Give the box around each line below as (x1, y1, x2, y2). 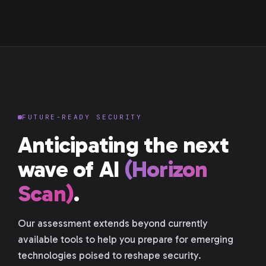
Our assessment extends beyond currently (18, 217, 208, 229)
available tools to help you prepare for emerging (18, 233, 233, 245)
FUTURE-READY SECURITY (22, 113, 142, 121)
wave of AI (18, 156, 125, 183)
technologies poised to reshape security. (18, 249, 201, 261)
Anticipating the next (18, 131, 229, 159)
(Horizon (124, 156, 208, 183)
